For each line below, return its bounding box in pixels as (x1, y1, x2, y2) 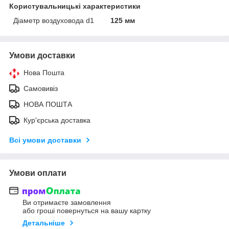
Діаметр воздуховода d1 (13, 16, 94, 25)
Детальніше (22, 219, 65, 227)
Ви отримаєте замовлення (22, 198, 111, 207)
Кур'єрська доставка (24, 116, 90, 124)
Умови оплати (9, 168, 66, 177)
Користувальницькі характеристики (9, 2, 141, 10)
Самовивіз (24, 84, 58, 93)
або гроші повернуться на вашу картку (22, 207, 151, 215)
